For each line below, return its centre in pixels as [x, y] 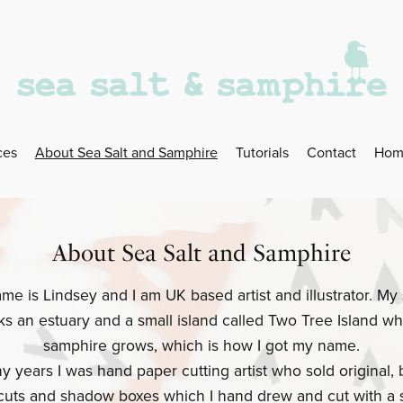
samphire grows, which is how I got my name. [201, 346]
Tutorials [262, 152]
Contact [332, 152]
